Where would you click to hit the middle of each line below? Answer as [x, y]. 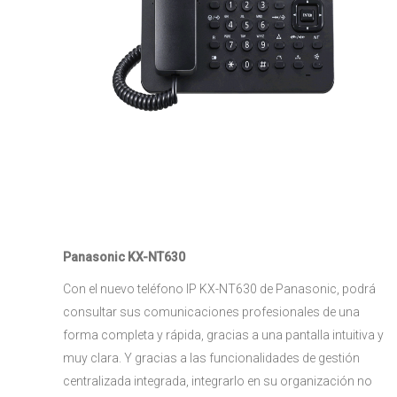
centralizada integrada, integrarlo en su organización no [218, 381]
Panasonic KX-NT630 [124, 257]
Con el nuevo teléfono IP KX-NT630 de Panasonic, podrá [219, 289]
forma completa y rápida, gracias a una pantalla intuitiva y [223, 335]
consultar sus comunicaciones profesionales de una [211, 312]
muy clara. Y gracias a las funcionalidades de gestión [211, 358]
